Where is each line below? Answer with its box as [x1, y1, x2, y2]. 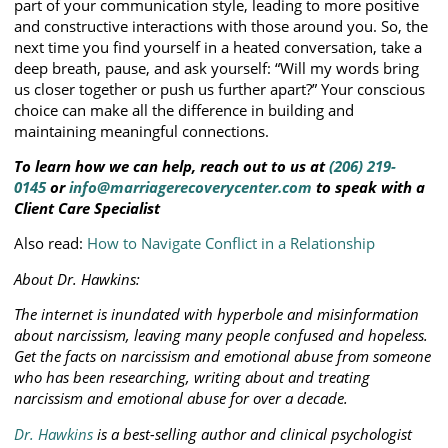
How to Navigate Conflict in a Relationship [87, 233, 375, 254]
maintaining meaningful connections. [14, 120, 269, 141]
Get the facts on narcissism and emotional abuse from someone [14, 346, 431, 367]
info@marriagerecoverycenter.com [69, 176, 312, 197]
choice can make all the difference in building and [14, 99, 354, 120]
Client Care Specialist [14, 197, 160, 218]
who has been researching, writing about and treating [14, 367, 370, 388]
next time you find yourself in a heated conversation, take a [14, 36, 422, 57]
